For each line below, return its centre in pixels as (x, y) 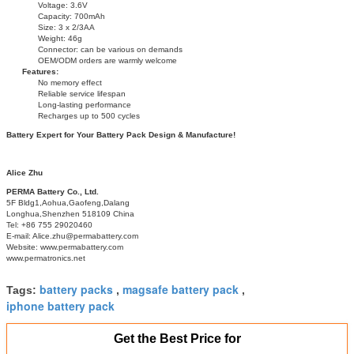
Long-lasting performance (85, 104)
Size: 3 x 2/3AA (66, 27)
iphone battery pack (60, 305)
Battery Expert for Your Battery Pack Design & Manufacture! (121, 134)
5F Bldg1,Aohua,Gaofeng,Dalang (68, 202)
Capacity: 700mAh (72, 16)
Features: (40, 71)
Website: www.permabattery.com (65, 247)
